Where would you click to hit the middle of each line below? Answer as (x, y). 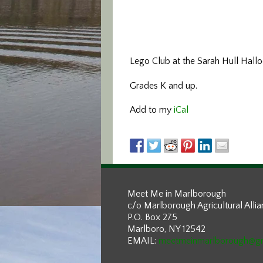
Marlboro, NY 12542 (166, 229)
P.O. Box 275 (152, 217)
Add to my (152, 110)
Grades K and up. (163, 86)
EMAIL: (143, 241)
